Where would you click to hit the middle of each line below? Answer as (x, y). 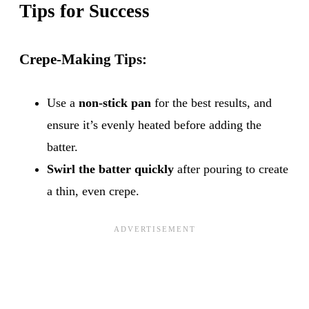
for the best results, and (211, 102)
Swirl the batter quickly (110, 169)
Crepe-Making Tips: (83, 59)
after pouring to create (231, 169)
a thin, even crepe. (93, 191)
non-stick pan (115, 102)
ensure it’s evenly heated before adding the (154, 124)
